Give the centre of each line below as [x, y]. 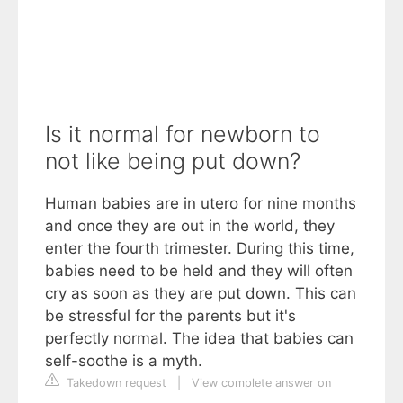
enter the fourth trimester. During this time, [200, 248]
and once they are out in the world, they [190, 226]
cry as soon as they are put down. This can [201, 293]
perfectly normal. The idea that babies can [199, 338]
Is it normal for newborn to [183, 134]
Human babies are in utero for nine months [201, 203]
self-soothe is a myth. [124, 361]
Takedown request [115, 383]
